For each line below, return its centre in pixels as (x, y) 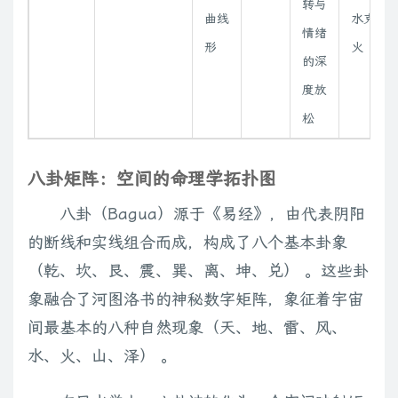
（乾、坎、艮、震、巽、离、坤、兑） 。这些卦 (198, 271)
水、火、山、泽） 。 (102, 356)
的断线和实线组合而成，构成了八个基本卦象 (187, 243)
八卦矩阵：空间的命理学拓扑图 (152, 179)
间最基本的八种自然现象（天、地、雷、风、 (187, 328)
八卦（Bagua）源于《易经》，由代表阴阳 (212, 214)
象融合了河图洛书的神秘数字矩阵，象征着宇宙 (195, 299)
